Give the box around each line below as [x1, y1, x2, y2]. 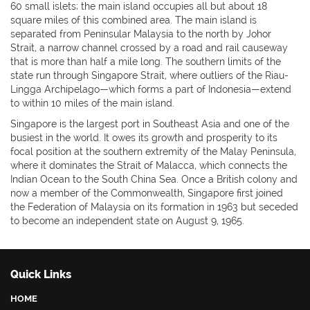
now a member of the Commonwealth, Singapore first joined [10, 188, 283, 199]
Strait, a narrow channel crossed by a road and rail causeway [10, 42, 288, 54]
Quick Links [10, 268, 71, 282]
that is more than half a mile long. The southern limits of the [10, 56, 281, 68]
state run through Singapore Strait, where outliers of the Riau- [10, 70, 289, 82]
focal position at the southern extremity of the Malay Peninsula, [10, 146, 296, 158]
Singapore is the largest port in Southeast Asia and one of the [10, 118, 289, 130]
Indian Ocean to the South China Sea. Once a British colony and [10, 174, 298, 185]
